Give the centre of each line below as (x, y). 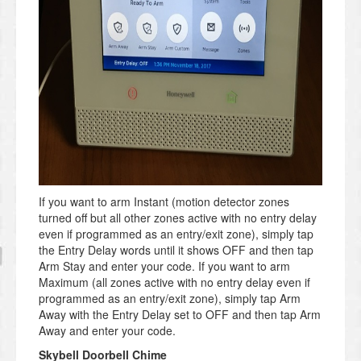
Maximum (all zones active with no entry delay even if (174, 282)
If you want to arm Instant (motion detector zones (164, 202)
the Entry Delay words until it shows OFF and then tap (176, 250)
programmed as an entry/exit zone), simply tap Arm (170, 299)
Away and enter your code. (107, 331)
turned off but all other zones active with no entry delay (178, 218)
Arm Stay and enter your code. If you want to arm (164, 266)
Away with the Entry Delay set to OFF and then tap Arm (180, 315)
